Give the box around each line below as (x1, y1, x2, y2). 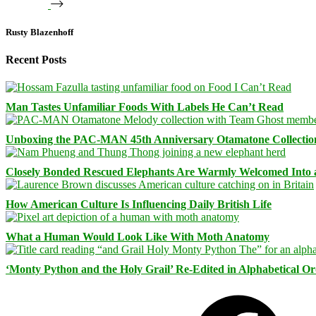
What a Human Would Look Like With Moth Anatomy (6, 231, 269, 243)
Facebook (132, 285, 176, 298)
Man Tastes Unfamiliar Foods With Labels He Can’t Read (6, 101, 284, 114)
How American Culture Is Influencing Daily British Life (6, 198, 272, 211)
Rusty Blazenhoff (6, 26, 73, 37)
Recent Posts (6, 54, 66, 66)
